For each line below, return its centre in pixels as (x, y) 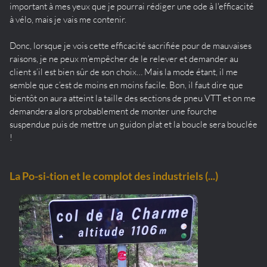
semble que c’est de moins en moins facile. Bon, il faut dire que (126, 85)
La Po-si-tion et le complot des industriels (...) (114, 176)
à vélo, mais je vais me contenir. (68, 20)
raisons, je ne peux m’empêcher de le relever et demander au (124, 59)
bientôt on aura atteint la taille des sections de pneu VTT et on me (133, 98)
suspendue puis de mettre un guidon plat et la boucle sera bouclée (133, 125)
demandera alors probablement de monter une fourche (113, 111)
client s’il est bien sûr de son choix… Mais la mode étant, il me (124, 72)
